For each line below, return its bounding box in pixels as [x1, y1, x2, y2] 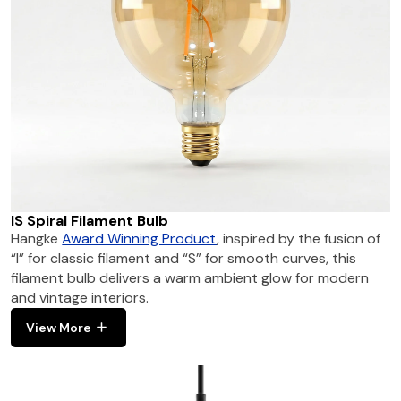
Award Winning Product [62, 228, 218, 248]
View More [26, 319, 92, 336]
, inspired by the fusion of [217, 228, 381, 248]
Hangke [11, 228, 63, 248]
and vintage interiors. [11, 287, 149, 307]
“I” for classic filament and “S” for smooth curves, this [11, 248, 357, 268]
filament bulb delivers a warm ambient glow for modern [11, 268, 370, 287]
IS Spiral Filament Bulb [11, 210, 169, 230]
